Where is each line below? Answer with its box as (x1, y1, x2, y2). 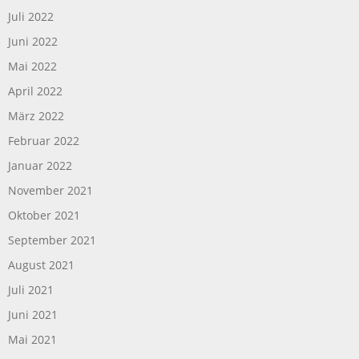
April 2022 (8, 83, 63, 99)
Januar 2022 (8, 157, 72, 173)
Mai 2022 (8, 58, 57, 74)
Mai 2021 (8, 331, 57, 347)
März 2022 (8, 107, 64, 123)
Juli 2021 (8, 281, 54, 297)
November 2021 (8, 182, 93, 198)
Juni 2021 (8, 306, 58, 322)
